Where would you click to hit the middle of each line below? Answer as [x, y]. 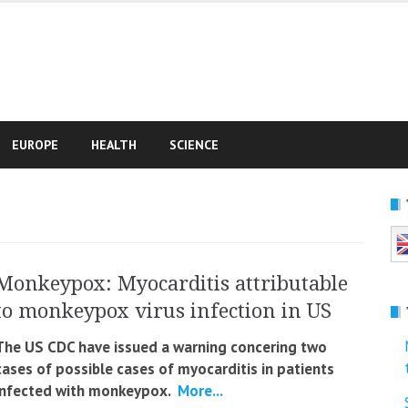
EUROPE [35, 145]
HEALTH [114, 145]
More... [199, 391]
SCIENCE [194, 145]
